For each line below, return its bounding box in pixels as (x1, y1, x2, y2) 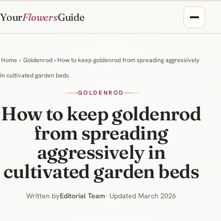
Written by (26, 191, 60, 200)
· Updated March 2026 (105, 191, 176, 200)
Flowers (22, 11, 58, 23)
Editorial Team (59, 191, 105, 200)
